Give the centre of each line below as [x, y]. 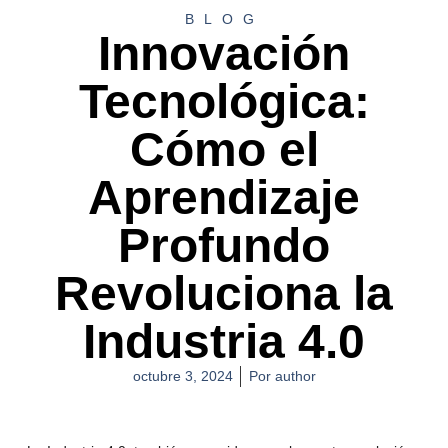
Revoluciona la [224, 293]
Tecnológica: [224, 101]
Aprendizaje [224, 197]
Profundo [224, 245]
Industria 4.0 [224, 341]
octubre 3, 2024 [182, 375]
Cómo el [224, 149]
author [293, 375]
